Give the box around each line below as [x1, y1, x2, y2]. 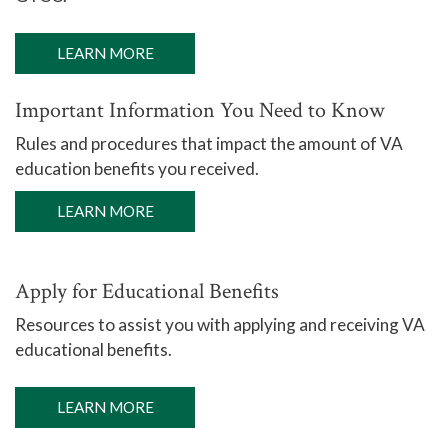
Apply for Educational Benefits [15, 277, 279, 306]
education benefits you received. [15, 158, 259, 179]
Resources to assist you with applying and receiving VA [15, 314, 425, 335]
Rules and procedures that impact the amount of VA [15, 133, 403, 154]
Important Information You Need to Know [15, 96, 385, 125]
